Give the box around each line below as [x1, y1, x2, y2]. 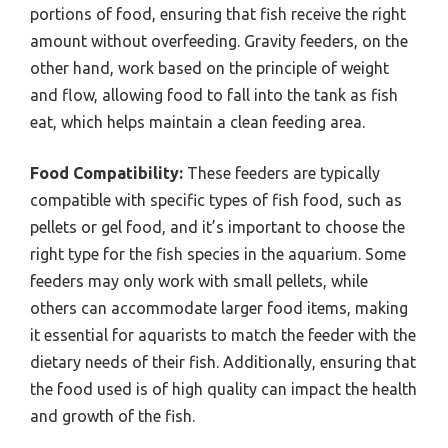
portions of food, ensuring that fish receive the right [30, 4, 406, 23]
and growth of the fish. [30, 406, 195, 425]
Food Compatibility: [30, 163, 183, 182]
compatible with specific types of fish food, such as [30, 190, 402, 209]
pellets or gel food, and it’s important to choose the [30, 217, 405, 236]
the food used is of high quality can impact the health [30, 379, 417, 398]
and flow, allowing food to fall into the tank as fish [30, 85, 398, 104]
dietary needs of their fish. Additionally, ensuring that [30, 352, 416, 371]
